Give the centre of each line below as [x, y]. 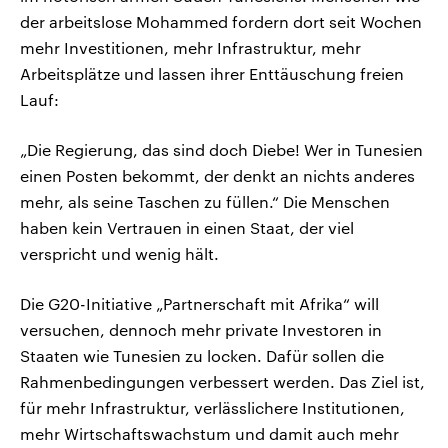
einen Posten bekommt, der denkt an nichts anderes [217, 176]
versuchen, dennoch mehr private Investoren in [201, 330]
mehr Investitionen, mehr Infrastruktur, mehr [190, 48]
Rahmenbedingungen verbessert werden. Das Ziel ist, [222, 382]
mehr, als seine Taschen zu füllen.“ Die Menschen [205, 202]
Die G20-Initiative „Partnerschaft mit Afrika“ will [199, 304]
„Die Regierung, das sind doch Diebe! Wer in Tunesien [221, 150]
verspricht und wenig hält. [119, 254]
